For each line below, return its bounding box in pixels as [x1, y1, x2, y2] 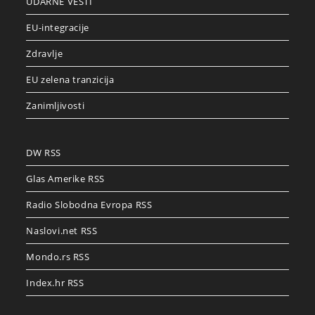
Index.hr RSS [26, 276, 84, 290]
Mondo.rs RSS [26, 250, 90, 264]
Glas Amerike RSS [26, 172, 105, 186]
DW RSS [26, 146, 62, 160]
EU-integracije [26, 21, 89, 34]
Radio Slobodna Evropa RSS [26, 198, 153, 212]
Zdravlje [26, 47, 63, 60]
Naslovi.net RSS [26, 224, 98, 238]
